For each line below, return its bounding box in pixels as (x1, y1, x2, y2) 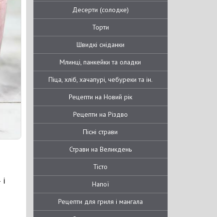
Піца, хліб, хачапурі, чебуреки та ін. (48, 75, 153, 84)
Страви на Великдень (69, 145, 132, 154)
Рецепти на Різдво (73, 110, 128, 119)
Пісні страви (83, 127, 118, 136)
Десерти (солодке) (72, 5, 129, 14)
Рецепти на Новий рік (68, 93, 132, 101)
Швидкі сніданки (76, 40, 124, 49)
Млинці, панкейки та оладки (60, 58, 141, 66)
